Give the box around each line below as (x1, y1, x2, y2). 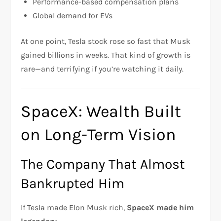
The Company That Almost (21, 156, 185, 172)
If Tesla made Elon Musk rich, (21, 203, 127, 212)
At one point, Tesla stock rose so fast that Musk (21, 37, 191, 46)
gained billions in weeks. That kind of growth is (21, 50, 191, 60)
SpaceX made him (127, 203, 194, 212)
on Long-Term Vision (21, 125, 177, 145)
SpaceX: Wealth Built (21, 102, 182, 121)
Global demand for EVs (33, 11, 113, 20)
